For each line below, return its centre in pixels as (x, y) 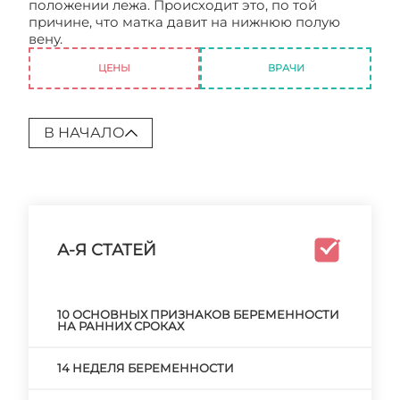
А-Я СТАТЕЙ (107, 250)
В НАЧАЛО (84, 133)
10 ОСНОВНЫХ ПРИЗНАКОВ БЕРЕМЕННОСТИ (198, 314)
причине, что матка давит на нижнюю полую (184, 22)
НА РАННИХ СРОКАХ (121, 326)
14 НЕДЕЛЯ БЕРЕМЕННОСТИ (146, 368)
